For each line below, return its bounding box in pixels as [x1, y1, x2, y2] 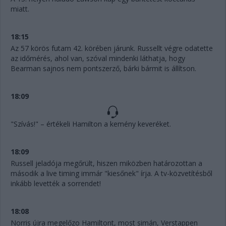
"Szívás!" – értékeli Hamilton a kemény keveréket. [11, 119, 171, 129]
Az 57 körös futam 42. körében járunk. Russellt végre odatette [11, 43, 213, 53]
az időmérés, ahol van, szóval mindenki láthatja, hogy [11, 53, 185, 63]
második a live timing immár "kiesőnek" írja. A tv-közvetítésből [11, 168, 212, 178]
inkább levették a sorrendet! [11, 178, 101, 188]
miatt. [11, 4, 29, 14]
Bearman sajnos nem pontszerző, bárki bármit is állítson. [11, 63, 196, 73]
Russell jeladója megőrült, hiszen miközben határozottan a [11, 158, 202, 168]
